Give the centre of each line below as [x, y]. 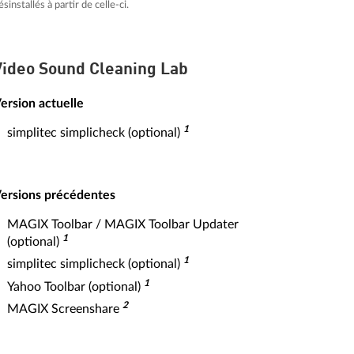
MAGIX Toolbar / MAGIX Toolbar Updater [123, 224]
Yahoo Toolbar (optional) [75, 286]
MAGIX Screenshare [65, 309]
